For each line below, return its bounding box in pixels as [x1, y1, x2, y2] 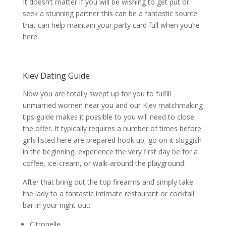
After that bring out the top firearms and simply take [22, 177, 193, 187]
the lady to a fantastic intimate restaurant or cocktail [22, 189, 194, 198]
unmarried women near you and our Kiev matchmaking [22, 100, 203, 110]
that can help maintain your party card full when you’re [22, 20, 200, 30]
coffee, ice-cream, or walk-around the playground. [22, 158, 186, 168]
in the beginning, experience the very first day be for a [22, 147, 198, 156]
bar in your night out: [22, 200, 90, 210]
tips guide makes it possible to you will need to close [22, 112, 194, 122]
